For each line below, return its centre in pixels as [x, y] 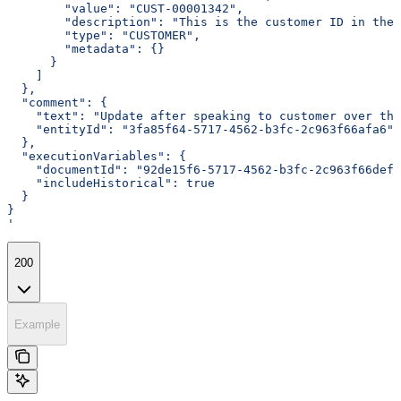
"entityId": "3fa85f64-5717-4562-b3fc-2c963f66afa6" [200, 129]
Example [37, 324]
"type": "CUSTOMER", [104, 35]
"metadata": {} [86, 48]
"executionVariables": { [97, 156]
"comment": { [57, 102]
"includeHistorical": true [111, 183]
